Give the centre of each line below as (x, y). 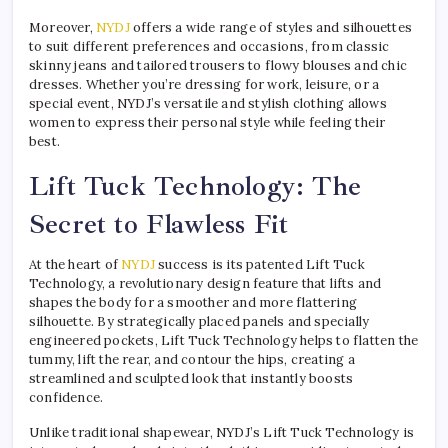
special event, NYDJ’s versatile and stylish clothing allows (208, 103)
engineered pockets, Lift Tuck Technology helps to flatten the (224, 340)
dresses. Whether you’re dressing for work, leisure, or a (204, 84)
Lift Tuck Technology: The (195, 185)
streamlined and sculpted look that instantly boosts (191, 378)
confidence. (66, 397)
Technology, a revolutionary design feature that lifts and (205, 283)
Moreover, (62, 27)
